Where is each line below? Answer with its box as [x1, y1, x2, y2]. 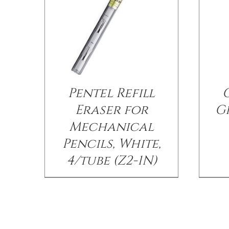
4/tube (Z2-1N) [66, 152, 157, 169]
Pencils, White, [62, 135, 161, 152]
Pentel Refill [68, 84, 155, 102]
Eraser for [75, 101, 148, 119]
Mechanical [69, 118, 154, 135]
